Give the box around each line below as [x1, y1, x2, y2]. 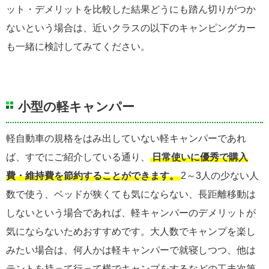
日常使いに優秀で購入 [152, 151, 248, 162]
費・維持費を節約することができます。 [6, 170, 179, 181]
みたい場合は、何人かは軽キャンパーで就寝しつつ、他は [6, 244, 256, 255]
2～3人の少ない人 [181, 170, 259, 181]
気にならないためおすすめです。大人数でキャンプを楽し [6, 226, 256, 237]
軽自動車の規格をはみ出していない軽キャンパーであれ [6, 133, 246, 144]
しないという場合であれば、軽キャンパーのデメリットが [6, 207, 256, 218]
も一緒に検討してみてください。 [6, 41, 150, 52]
